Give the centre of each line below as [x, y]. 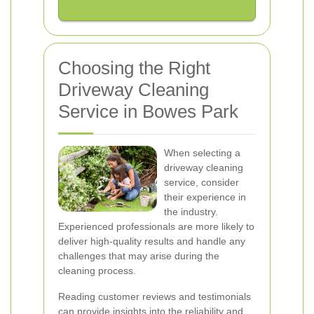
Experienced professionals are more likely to [156, 226]
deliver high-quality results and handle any [152, 241]
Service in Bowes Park [148, 111]
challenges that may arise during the [139, 256]
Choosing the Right [134, 68]
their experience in [205, 197]
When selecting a [202, 153]
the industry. [191, 212]
